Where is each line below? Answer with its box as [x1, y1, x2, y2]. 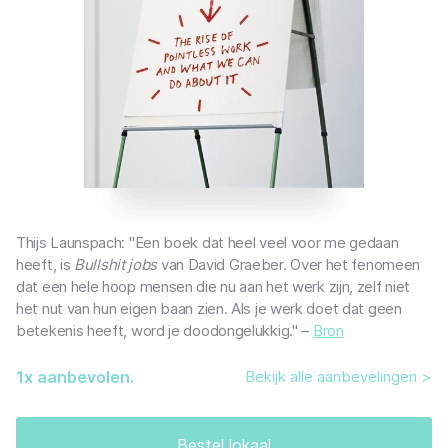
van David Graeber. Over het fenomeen [157, 254, 421, 274]
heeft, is [16, 254, 75, 274]
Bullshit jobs [74, 254, 158, 274]
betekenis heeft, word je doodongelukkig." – [16, 320, 313, 340]
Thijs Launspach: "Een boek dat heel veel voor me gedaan [16, 232, 399, 252]
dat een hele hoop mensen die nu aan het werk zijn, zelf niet [16, 276, 411, 296]
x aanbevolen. [24, 366, 134, 387]
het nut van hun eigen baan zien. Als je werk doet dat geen [16, 298, 402, 318]
